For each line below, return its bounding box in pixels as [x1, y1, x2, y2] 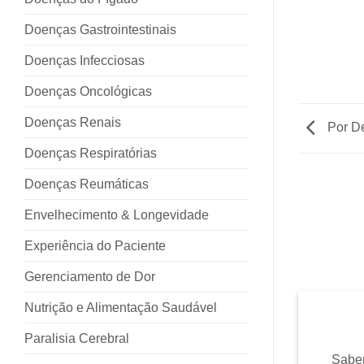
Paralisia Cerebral [24, 331, 129, 345]
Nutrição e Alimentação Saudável [24, 300, 217, 314]
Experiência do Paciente [24, 238, 166, 253]
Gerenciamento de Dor [24, 269, 155, 284]
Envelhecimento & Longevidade [24, 207, 209, 222]
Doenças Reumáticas [24, 176, 149, 191]
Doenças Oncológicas [24, 84, 152, 98]
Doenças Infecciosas [24, 53, 145, 67]
